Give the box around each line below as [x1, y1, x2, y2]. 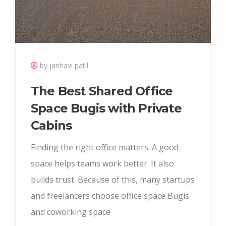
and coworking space [31, 206, 110, 218]
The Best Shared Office [31, 84, 173, 99]
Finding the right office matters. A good [31, 142, 179, 153]
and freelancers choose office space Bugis [31, 190, 189, 202]
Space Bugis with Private [31, 101, 182, 116]
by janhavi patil [40, 61, 88, 71]
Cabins [31, 118, 72, 133]
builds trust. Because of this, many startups [31, 174, 195, 186]
